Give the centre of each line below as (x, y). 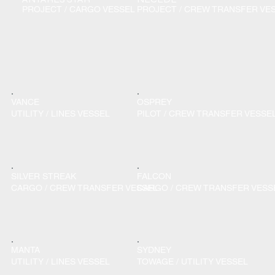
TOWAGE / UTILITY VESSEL (193, 262)
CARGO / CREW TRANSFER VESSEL (85, 188)
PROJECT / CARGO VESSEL (78, 10)
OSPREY (155, 102)
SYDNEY (154, 250)
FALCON (154, 176)
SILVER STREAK (44, 176)
